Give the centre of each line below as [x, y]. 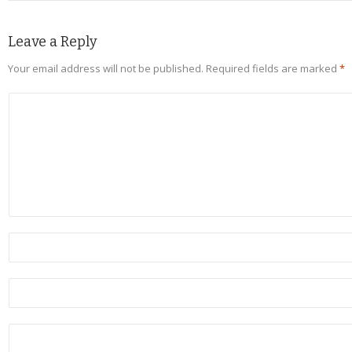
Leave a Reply [53, 42]
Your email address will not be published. [106, 68]
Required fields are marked [273, 68]
